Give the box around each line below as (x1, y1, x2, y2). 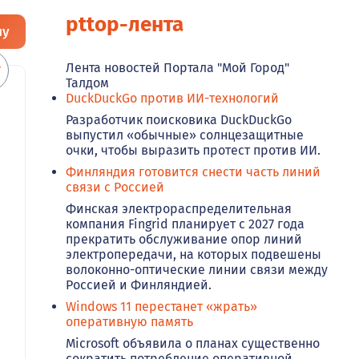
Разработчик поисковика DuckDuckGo (66, 112, 292, 128)
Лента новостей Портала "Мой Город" (66, 60, 289, 76)
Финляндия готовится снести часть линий (66, 164, 321, 180)
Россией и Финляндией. (66, 277, 212, 293)
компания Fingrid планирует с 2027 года (66, 216, 305, 232)
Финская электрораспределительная (66, 201, 292, 217)
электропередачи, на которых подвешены (66, 247, 321, 263)
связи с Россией (66, 179, 164, 196)
